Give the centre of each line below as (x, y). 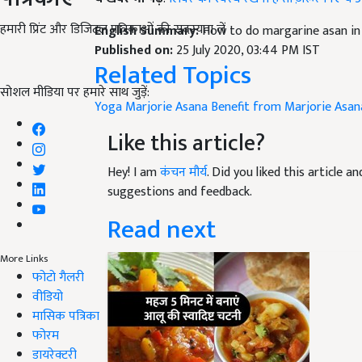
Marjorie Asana (166, 107)
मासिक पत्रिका (66, 316)
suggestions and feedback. (180, 192)
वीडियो (48, 297)
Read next (162, 230)
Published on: (135, 51)
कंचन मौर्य (183, 173)
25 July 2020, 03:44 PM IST (248, 51)
